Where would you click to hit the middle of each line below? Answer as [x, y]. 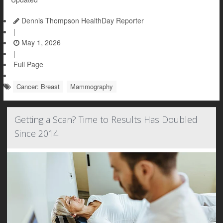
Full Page [28, 64]
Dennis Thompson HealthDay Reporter [82, 21]
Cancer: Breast [38, 87]
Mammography [92, 87]
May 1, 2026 [40, 43]
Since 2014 [36, 134]
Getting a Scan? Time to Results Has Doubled [106, 120]
